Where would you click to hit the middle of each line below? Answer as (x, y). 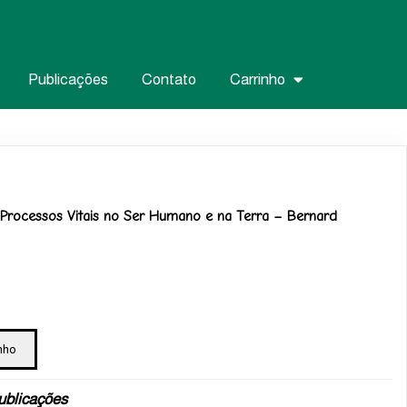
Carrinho (258, 80)
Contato (169, 80)
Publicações (69, 80)
